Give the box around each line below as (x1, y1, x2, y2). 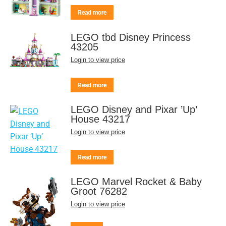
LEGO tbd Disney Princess (71, 32, 191, 43)
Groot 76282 (71, 186, 127, 197)
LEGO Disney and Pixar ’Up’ (71, 104, 197, 116)
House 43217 (71, 114, 130, 125)
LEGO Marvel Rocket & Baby (71, 176, 202, 188)
